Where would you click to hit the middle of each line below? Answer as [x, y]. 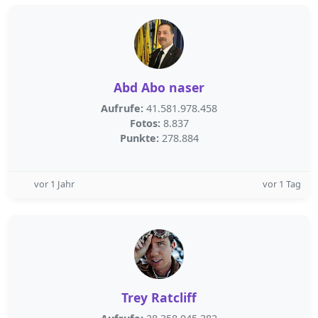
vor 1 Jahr [54, 184]
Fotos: [145, 123]
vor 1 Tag [282, 184]
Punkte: [139, 138]
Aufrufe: [122, 108]
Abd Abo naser [159, 87]
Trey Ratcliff [159, 297]
